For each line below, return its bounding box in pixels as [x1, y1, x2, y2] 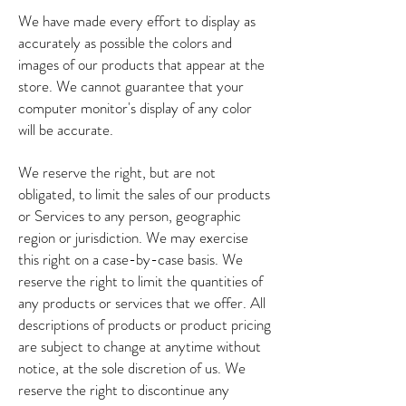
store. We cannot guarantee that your [18, 75, 244, 97]
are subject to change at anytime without [18, 335, 261, 357]
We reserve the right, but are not [18, 161, 216, 183]
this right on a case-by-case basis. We [18, 248, 243, 270]
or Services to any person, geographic [18, 205, 241, 227]
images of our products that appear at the [18, 53, 265, 75]
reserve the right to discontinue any [18, 379, 229, 401]
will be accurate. [18, 119, 113, 140]
